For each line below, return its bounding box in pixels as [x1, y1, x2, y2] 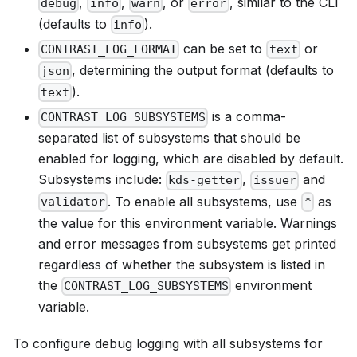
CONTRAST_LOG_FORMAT [41, 42, 178, 57]
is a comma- [208, 108, 287, 125]
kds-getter [168, 173, 241, 188]
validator [41, 194, 106, 210]
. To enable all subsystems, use [108, 193, 302, 210]
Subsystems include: [38, 171, 166, 188]
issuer [253, 173, 296, 188]
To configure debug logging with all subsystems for [13, 335, 323, 351]
